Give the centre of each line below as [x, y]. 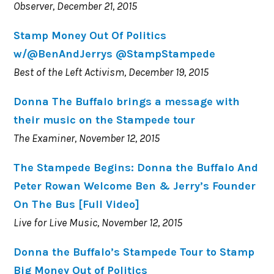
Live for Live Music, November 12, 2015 [98, 222]
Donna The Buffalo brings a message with [127, 101]
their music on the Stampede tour [105, 120]
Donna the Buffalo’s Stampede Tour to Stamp [134, 252]
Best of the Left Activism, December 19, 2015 [111, 72]
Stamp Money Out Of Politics [90, 35]
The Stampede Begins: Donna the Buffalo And [136, 167]
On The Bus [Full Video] [77, 204]
